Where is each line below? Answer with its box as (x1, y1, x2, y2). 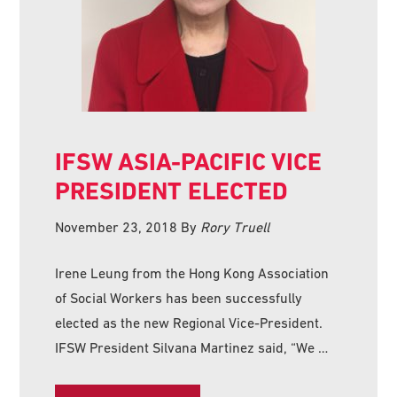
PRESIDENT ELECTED (55, 175, 289, 206)
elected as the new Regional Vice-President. (55, 314, 323, 331)
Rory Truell (200, 218, 270, 235)
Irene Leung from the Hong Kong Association (55, 264, 330, 281)
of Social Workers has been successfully (55, 289, 303, 306)
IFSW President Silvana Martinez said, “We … (55, 339, 329, 355)
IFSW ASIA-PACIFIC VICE (55, 146, 323, 176)
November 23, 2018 (55, 218, 178, 235)
